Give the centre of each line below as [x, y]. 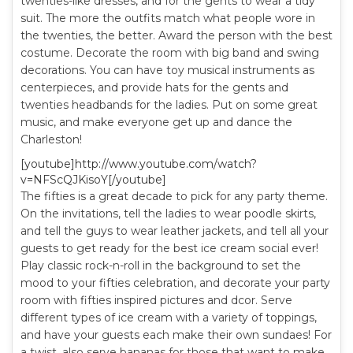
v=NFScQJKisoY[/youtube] [93, 180]
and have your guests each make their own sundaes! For [176, 335]
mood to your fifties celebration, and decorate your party [175, 283]
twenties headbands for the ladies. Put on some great [169, 105]
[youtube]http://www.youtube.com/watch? [139, 164]
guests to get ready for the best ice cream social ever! [169, 248]
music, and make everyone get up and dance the [156, 122]
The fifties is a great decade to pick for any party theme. [174, 196]
